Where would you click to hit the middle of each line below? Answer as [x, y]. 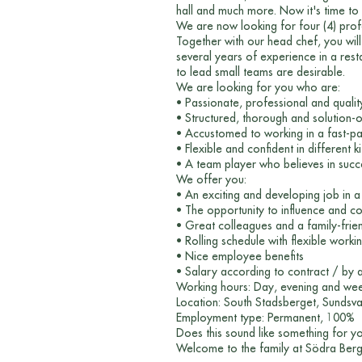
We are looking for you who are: [258, 87]
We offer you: [211, 179]
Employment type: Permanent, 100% [265, 318]
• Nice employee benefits [240, 256]
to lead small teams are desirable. [261, 72]
